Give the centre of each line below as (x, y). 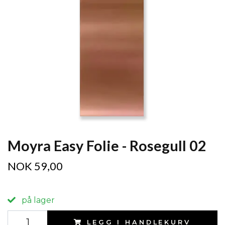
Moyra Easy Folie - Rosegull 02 (107, 146)
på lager (37, 200)
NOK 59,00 (35, 166)
